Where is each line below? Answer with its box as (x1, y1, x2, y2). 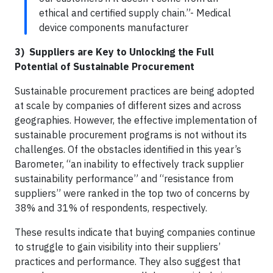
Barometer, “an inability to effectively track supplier (15, 157, 244, 170)
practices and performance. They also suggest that (15, 255, 241, 268)
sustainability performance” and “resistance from (15, 172, 233, 185)
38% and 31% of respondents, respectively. (15, 201, 207, 214)
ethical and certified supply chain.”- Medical (39, 6, 231, 19)
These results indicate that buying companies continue (15, 225, 255, 238)
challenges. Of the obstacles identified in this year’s (15, 143, 241, 155)
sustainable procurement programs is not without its (15, 128, 247, 141)
